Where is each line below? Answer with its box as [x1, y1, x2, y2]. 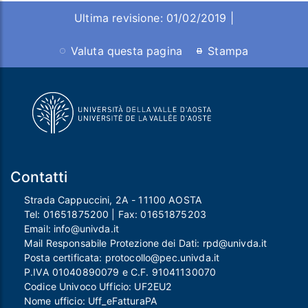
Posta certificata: [24, 251, 105, 263]
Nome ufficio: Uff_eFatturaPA [24, 294, 157, 307]
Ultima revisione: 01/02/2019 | [74, 11, 234, 25]
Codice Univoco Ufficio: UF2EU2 [24, 280, 173, 292]
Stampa [208, 44, 249, 58]
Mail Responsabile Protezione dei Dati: [24, 236, 203, 249]
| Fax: [109, 208, 141, 220]
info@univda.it [54, 222, 119, 234]
